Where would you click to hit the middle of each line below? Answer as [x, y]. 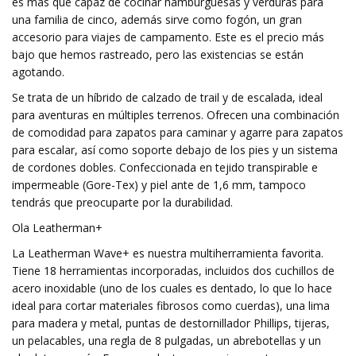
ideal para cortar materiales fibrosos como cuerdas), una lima [171, 306]
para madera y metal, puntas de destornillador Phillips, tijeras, [171, 323]
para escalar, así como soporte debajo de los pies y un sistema [175, 150]
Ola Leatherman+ [57, 228]
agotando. [38, 72]
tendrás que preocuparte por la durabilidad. [122, 202]
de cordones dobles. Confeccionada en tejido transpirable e [165, 167]
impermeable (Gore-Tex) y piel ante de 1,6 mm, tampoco [159, 185]
